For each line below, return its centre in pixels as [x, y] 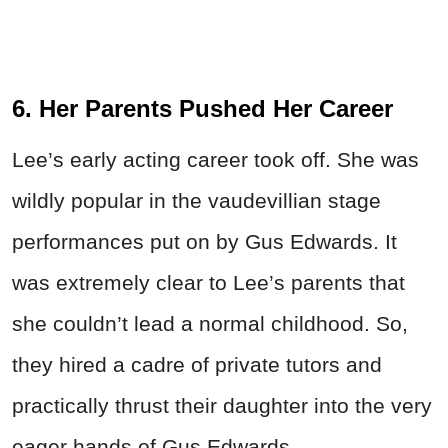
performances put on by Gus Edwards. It [204, 242]
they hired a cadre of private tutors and [197, 365]
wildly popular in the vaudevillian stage [196, 201]
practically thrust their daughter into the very [222, 406]
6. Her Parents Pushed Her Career [202, 109]
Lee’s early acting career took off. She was [215, 160]
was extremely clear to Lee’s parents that [208, 283]
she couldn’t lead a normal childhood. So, [210, 324]
